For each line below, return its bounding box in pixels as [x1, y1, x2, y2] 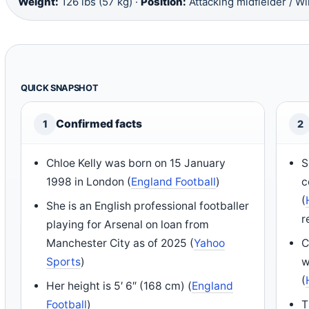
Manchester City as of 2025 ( [46, 236, 195, 250]
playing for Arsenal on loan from [46, 217, 210, 231]
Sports [46, 255, 81, 268]
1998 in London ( [46, 175, 132, 188]
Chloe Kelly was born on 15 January [46, 156, 226, 170]
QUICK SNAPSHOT [21, 82, 99, 93]
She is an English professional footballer [46, 199, 250, 212]
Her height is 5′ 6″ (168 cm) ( [46, 279, 192, 292]
